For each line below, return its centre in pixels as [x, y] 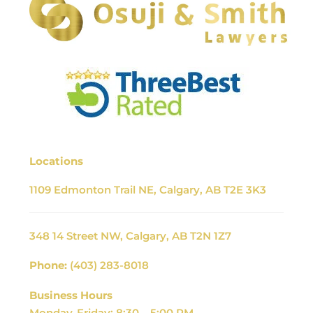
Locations [56, 161]
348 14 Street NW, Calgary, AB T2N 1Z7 [130, 236]
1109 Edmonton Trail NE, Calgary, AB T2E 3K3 [148, 190]
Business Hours [71, 295]
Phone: [48, 265]
